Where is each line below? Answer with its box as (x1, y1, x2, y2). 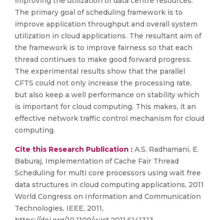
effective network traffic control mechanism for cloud (15, 114, 204, 123)
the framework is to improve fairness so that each (15, 43, 192, 52)
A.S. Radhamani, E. (133, 145, 199, 154)
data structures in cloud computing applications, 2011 (15, 180, 204, 189)
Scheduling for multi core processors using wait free (15, 168, 201, 177)
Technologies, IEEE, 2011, (15, 204, 104, 213)
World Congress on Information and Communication (15, 192, 201, 201)
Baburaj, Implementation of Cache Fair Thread (15, 157, 179, 165)
